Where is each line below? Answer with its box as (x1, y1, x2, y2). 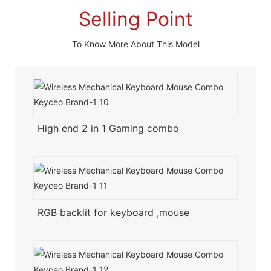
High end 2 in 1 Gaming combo (37, 122, 182, 135)
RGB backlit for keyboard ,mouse (37, 206, 189, 218)
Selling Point (78, 7, 193, 31)
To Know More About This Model (71, 38, 200, 49)
